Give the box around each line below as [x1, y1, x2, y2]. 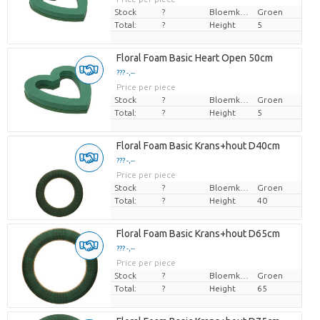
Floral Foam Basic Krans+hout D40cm [116, 140, 280, 152]
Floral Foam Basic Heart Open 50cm [116, 52, 273, 64]
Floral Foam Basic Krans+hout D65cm [116, 228, 280, 240]
